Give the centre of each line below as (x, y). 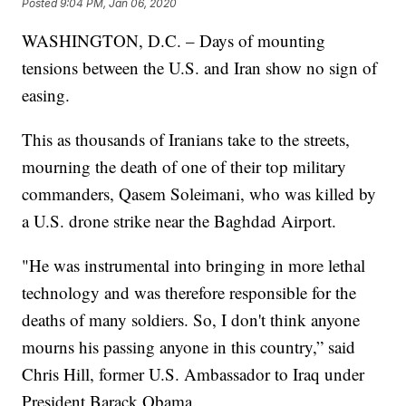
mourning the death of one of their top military (184, 167)
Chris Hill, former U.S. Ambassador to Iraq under (193, 374)
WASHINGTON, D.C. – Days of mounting (174, 41)
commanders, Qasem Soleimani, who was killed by (199, 194)
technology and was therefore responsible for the (189, 293)
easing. (46, 95)
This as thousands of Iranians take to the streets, (186, 140)
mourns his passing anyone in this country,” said (189, 347)
